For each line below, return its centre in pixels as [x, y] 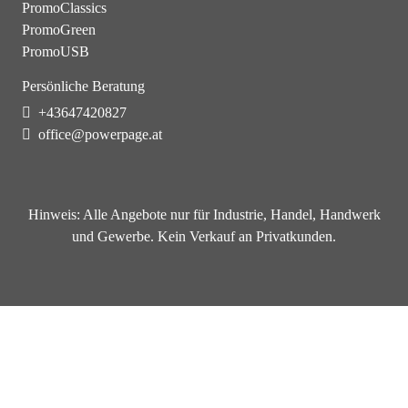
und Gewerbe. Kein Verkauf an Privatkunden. [204, 236]
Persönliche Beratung [83, 86]
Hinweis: [54, 214]
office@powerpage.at [100, 134]
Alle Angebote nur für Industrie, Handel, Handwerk [230, 214]
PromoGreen [59, 29]
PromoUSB [56, 51]
